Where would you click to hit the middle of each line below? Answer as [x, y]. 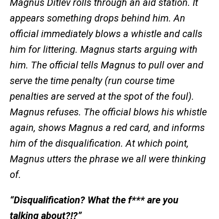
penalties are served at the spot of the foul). [102, 97]
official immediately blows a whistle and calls [106, 34]
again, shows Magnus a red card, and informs [107, 128]
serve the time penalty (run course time [92, 81]
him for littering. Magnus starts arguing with [104, 50]
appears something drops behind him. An [98, 18]
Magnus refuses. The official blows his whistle [108, 112]
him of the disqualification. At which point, [99, 143]
